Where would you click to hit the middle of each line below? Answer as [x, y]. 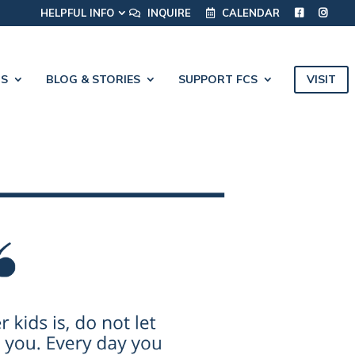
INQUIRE [169, 12]
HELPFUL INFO [77, 12]
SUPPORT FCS [218, 79]
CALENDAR [251, 12]
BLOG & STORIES [93, 79]
